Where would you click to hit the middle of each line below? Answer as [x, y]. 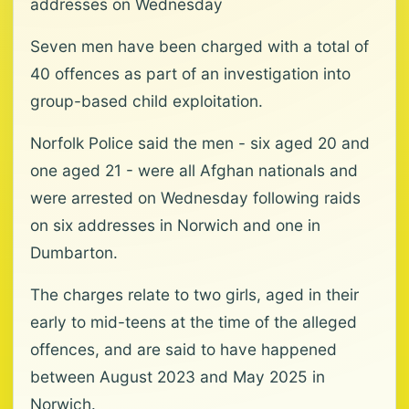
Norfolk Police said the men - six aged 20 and [200, 143]
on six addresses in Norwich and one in [175, 225]
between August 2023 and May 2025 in [178, 377]
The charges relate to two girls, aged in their [194, 294]
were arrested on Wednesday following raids [195, 198]
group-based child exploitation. [147, 101]
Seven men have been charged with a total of [199, 46]
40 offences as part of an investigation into [190, 73]
